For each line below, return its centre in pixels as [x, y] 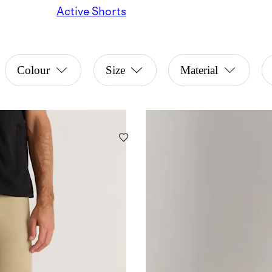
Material [199, 70]
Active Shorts [91, 12]
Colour [34, 70]
